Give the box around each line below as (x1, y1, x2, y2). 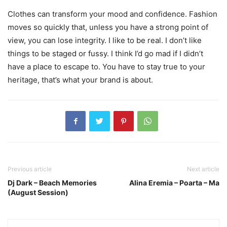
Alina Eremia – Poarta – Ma (129, 178, 219, 187)
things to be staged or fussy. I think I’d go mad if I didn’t (8, 48, 203, 58)
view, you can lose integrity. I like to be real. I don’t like (8, 35, 202, 45)
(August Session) (8, 187, 68, 197)
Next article (187, 165, 219, 173)
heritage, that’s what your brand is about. (8, 74, 153, 85)
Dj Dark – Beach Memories (8, 178, 97, 187)
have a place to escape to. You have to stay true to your (8, 61, 205, 71)
